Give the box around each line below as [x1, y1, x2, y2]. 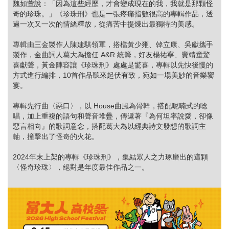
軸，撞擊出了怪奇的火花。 [13, 132, 99, 141]
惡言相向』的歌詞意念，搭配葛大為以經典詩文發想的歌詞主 [13, 122, 206, 130]
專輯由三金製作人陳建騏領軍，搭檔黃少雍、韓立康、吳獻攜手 [13, 40, 213, 49]
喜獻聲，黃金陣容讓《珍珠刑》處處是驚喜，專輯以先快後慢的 [13, 60, 213, 69]
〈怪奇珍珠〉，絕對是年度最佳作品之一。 [13, 163, 149, 171]
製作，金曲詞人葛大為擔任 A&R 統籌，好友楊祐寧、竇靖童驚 [13, 50, 210, 59]
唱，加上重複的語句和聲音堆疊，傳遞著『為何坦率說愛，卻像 [13, 111, 213, 120]
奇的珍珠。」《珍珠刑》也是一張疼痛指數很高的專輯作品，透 [13, 9, 213, 18]
